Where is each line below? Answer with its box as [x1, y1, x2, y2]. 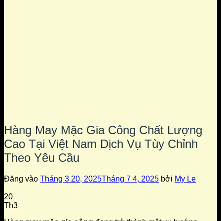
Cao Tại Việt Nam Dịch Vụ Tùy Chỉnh [4, 137, 198, 150]
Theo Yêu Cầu [4, 150, 79, 164]
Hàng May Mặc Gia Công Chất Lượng [4, 123, 202, 137]
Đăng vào [4, 174, 40, 183]
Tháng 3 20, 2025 [40, 174, 102, 183]
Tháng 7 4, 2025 [102, 174, 159, 183]
